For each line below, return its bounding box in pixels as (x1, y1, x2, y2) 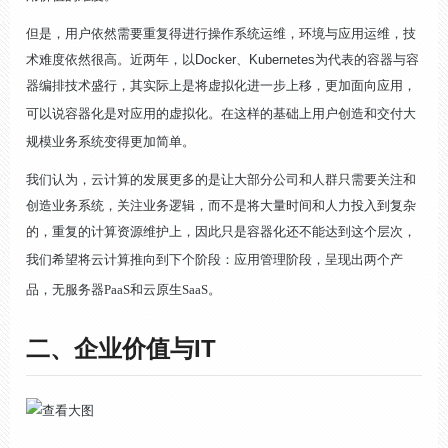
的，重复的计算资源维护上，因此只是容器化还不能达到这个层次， (26, 224, 416, 239)
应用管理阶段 (234, 252, 312, 267)
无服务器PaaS (52, 282, 130, 297)
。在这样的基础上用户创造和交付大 (208, 106, 416, 121)
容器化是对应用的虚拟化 (65, 106, 208, 121)
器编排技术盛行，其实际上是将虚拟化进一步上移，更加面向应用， (26, 78, 416, 93)
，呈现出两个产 (312, 252, 403, 267)
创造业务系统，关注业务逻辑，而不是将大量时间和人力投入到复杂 (26, 198, 416, 213)
